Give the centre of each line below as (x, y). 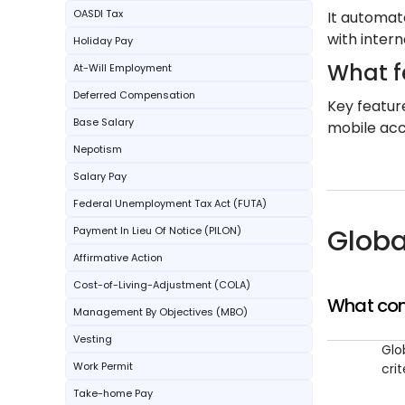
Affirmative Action (118, 258)
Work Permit (103, 366)
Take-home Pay (113, 393)
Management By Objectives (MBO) (160, 312)
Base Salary (104, 122)
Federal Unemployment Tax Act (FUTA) (170, 203)
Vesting (93, 339)
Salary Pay (100, 176)
